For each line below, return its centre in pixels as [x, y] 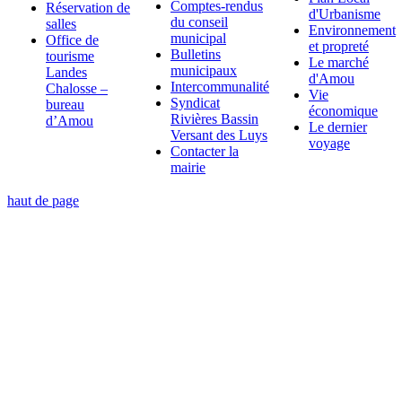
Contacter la [205, 152]
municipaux [204, 71]
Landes [66, 73]
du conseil [199, 22]
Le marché [339, 63]
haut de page [43, 200]
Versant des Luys [219, 135]
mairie [188, 168]
